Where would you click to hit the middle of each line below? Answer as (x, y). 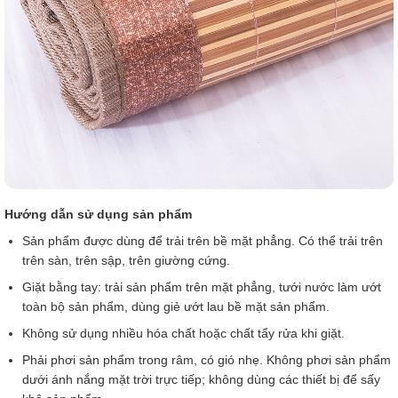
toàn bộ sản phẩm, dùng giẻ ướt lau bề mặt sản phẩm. (176, 306)
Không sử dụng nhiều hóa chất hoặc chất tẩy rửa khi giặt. (183, 333)
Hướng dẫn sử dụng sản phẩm (100, 214)
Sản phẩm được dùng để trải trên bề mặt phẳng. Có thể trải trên (203, 240)
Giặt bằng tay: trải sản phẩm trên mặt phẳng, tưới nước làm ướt (202, 287)
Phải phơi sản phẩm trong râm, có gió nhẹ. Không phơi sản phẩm (207, 359)
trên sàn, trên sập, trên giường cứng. (126, 260)
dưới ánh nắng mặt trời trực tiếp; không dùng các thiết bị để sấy (201, 379)
